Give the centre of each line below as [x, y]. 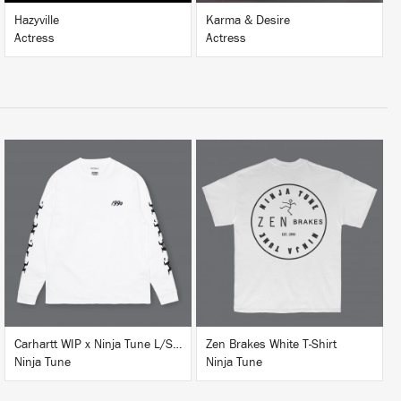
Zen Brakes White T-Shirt [271, 345]
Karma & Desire [248, 21]
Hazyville [37, 21]
